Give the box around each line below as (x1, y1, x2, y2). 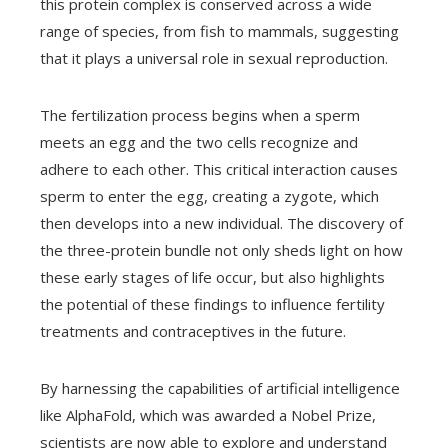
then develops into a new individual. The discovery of (40, 213, 403, 233)
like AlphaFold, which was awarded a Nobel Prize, (40, 405, 376, 425)
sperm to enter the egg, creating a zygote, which (40, 186, 379, 206)
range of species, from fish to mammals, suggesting (40, 21, 399, 41)
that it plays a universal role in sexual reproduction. (40, 48, 388, 68)
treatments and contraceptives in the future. (40, 321, 346, 341)
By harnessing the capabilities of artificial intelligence (40, 378, 400, 398)
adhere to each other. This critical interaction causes (40, 159, 398, 179)
